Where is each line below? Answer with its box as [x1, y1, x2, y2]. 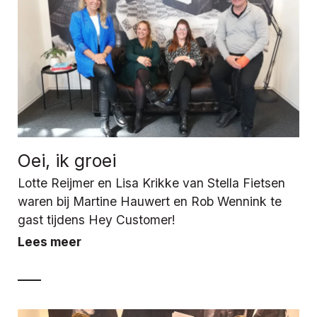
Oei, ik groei [18, 149, 116, 171]
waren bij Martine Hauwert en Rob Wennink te [18, 193, 282, 209]
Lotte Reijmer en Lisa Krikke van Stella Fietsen [18, 175, 285, 190]
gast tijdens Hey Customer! [18, 212, 175, 227]
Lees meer [18, 234, 81, 249]
